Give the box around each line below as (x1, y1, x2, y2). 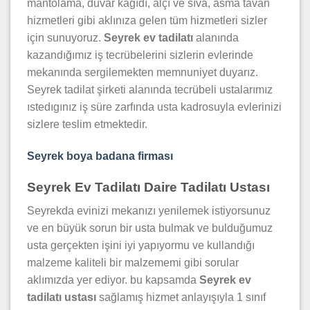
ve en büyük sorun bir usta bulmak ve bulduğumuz (27, 222, 273, 235)
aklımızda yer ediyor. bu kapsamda (27, 274, 197, 286)
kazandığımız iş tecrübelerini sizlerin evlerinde (27, 49, 253, 62)
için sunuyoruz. (27, 32, 104, 44)
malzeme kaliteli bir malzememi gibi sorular (27, 257, 239, 269)
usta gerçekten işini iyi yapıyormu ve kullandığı (27, 239, 255, 252)
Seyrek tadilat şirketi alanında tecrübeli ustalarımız (27, 84, 273, 96)
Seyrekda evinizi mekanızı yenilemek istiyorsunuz (27, 205, 271, 217)
